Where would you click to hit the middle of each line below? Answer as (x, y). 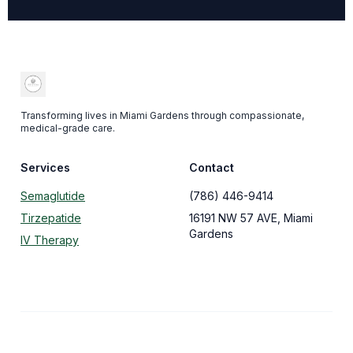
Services (45, 168)
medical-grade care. (68, 128)
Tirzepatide (51, 218)
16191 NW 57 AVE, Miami (251, 218)
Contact (212, 168)
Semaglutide (53, 196)
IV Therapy (50, 240)
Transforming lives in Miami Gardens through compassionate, (162, 116)
